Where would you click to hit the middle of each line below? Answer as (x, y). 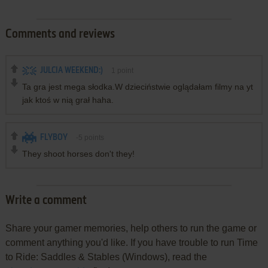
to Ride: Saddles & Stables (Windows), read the (106, 257)
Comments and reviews (60, 34)
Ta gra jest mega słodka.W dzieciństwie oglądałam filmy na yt (137, 86)
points (93, 137)
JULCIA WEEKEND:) (71, 70)
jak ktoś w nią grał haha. (68, 100)
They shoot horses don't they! (78, 153)
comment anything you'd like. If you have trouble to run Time (131, 242)
